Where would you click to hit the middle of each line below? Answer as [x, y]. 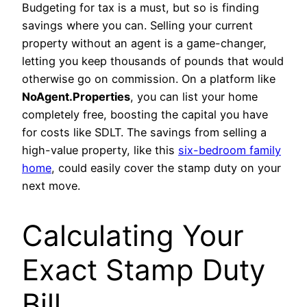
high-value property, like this [100, 150]
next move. [51, 186]
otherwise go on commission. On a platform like [149, 79]
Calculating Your [133, 236]
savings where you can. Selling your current [137, 26]
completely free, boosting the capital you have [145, 115]
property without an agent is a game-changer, [144, 44]
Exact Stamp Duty [144, 270]
